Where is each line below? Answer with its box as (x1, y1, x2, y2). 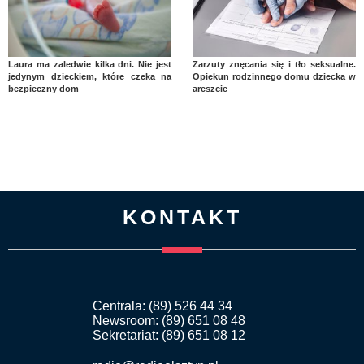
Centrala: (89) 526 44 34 (93, 299, 232, 314)
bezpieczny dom (8, 84, 79, 94)
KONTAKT (122, 206, 242, 229)
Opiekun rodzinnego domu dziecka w (192, 71, 356, 82)
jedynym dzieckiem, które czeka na (8, 71, 172, 82)
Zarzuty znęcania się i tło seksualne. (192, 59, 356, 70)
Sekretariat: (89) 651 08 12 (93, 328, 245, 343)
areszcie (192, 84, 227, 94)
